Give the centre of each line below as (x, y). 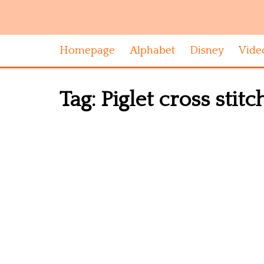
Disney (207, 50)
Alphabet (152, 50)
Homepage (87, 50)
